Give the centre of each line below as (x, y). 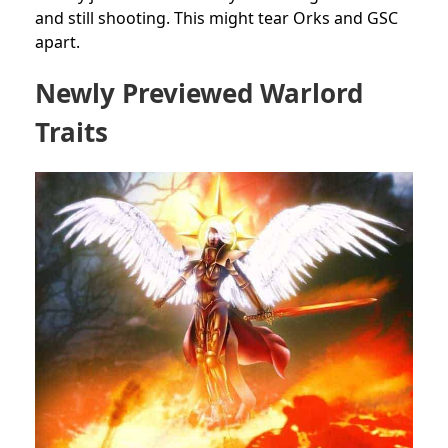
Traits (71, 131)
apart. (57, 41)
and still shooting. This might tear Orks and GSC (216, 17)
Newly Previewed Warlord (199, 92)
